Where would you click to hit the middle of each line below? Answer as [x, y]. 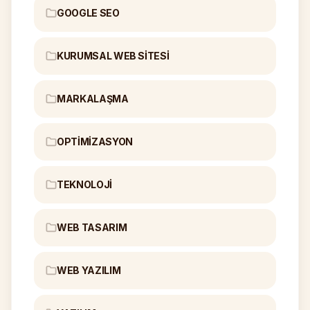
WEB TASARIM [92, 227]
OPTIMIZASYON [95, 142]
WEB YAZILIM [89, 270]
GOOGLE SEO [88, 13]
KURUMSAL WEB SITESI [113, 56]
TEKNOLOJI [84, 184]
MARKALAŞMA [93, 99]
